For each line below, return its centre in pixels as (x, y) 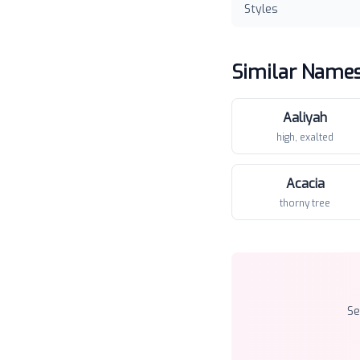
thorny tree (305, 203)
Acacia (305, 184)
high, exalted (305, 137)
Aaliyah (305, 118)
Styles (261, 9)
